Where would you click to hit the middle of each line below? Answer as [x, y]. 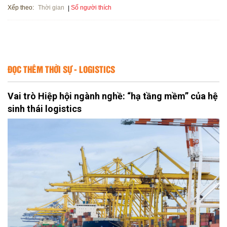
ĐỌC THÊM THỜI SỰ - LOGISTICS [61, 69]
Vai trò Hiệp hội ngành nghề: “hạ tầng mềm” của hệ [113, 96]
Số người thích [91, 7]
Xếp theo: [21, 7]
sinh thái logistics [45, 108]
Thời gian [51, 8]
